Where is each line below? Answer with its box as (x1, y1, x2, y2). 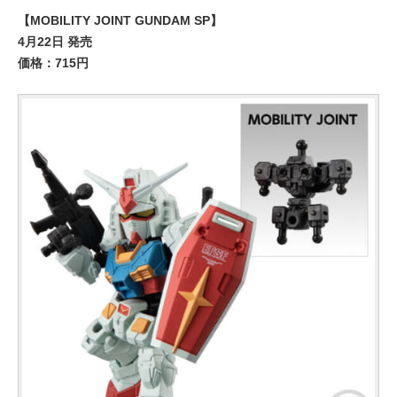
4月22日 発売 (18, 35, 92, 49)
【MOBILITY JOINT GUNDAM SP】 (18, 13, 222, 27)
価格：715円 (18, 56, 89, 70)
